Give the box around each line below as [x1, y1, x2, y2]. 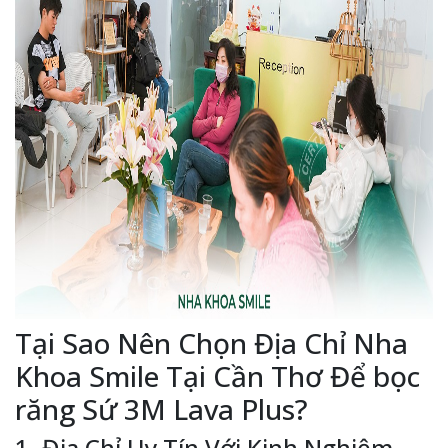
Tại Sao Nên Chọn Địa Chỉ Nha [15, 324, 408, 362]
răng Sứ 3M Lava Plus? [15, 390, 308, 428]
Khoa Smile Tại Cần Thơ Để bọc [15, 357, 420, 395]
